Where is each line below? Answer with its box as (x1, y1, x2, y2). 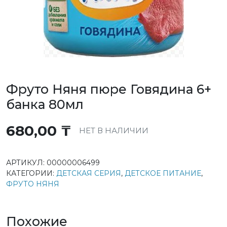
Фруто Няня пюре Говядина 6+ (6, 82, 211, 97)
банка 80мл (6, 97, 84, 112)
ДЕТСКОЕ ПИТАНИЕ (125, 169, 201, 178)
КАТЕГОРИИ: (6, 169, 56, 178)
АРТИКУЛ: (6, 158, 47, 167)
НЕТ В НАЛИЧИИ (79, 126, 148, 135)
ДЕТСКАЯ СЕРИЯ (56, 169, 121, 178)
